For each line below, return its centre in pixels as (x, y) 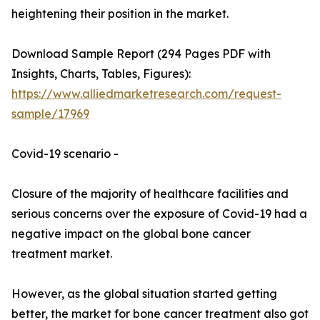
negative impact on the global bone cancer (131, 234)
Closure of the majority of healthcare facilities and (150, 194)
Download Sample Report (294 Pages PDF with (141, 54)
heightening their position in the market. (120, 14)
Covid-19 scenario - (65, 154)
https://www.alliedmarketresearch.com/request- (146, 94)
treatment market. (62, 254)
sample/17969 (50, 114)
